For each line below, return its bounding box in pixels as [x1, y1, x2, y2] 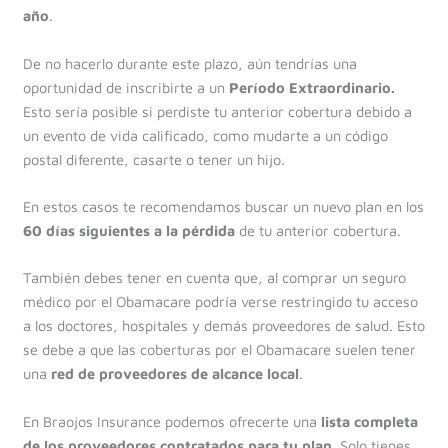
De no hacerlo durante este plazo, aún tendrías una [22, 54, 357, 72]
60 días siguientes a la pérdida [22, 221, 235, 239]
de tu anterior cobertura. [234, 221, 401, 239]
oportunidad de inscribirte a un [22, 78, 229, 96]
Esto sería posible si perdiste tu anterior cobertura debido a [22, 102, 412, 120]
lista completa [320, 412, 418, 430]
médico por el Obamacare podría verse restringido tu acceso [22, 293, 418, 311]
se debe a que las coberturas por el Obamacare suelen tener [22, 341, 416, 359]
